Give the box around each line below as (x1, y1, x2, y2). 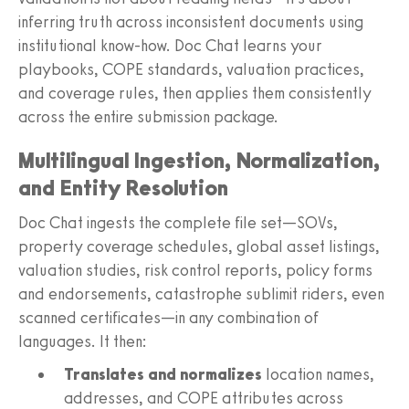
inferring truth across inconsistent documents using (18, 11, 363, 32)
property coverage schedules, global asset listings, (18, 236, 380, 257)
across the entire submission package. (18, 106, 278, 127)
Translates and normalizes (64, 363, 262, 384)
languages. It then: (18, 330, 147, 351)
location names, (262, 363, 374, 384)
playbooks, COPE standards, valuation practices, (18, 58, 364, 79)
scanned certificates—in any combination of (18, 307, 319, 328)
